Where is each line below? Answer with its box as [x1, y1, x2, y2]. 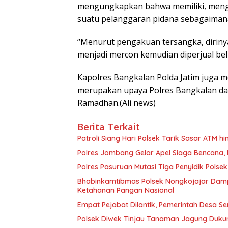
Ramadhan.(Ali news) [77, 97, 156, 109]
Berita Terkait [77, 121, 140, 133]
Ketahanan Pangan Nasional [77, 186, 174, 195]
